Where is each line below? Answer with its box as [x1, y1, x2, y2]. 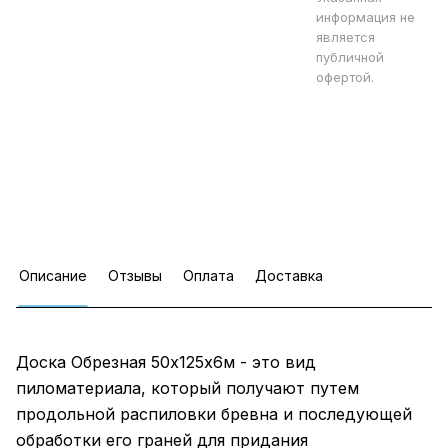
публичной [316, 49, 384, 65]
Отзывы [108, 267, 162, 284]
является [316, 29, 375, 45]
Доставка [255, 267, 323, 284]
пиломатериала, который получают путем [16, 378, 359, 398]
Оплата [183, 267, 234, 284]
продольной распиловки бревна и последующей [16, 404, 412, 424]
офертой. [316, 69, 374, 85]
